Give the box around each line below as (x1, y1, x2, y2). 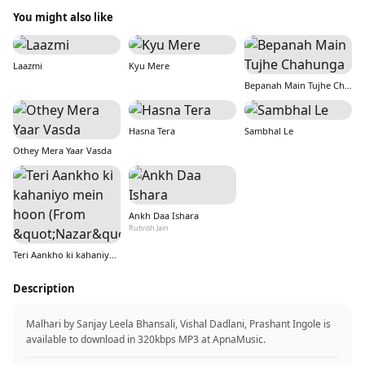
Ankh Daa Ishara (129, 209, 199, 222)
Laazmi (13, 59, 42, 72)
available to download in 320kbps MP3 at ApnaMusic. (26, 332, 266, 346)
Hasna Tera (129, 125, 175, 137)
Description (13, 281, 75, 296)
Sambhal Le (244, 125, 293, 137)
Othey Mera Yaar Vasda (13, 144, 112, 156)
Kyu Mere (129, 59, 169, 72)
